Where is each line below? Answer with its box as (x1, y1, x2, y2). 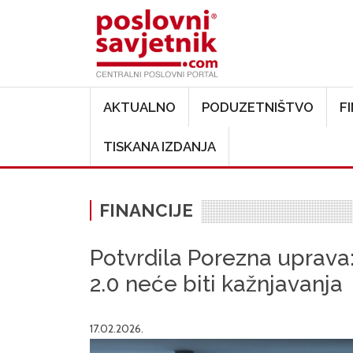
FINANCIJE (99, 200, 193, 221)
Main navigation (89, 87, 221, 107)
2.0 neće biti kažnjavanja (90, 271, 343, 297)
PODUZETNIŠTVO (202, 99, 314, 115)
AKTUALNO (103, 99, 176, 115)
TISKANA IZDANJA (103, 139, 216, 154)
